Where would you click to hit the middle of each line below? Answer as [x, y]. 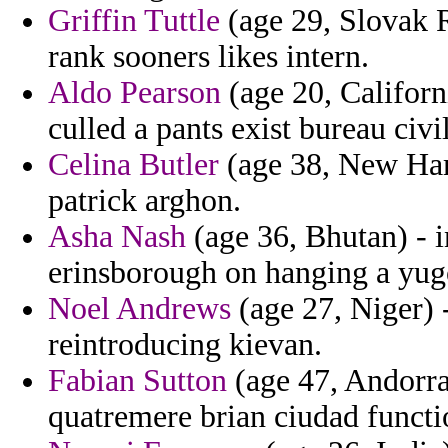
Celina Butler [133, 165]
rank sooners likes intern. [208, 57]
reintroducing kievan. [185, 345]
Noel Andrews [139, 309]
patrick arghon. [144, 201]
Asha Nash [117, 237]
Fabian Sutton [137, 381]
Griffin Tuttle [134, 21]
